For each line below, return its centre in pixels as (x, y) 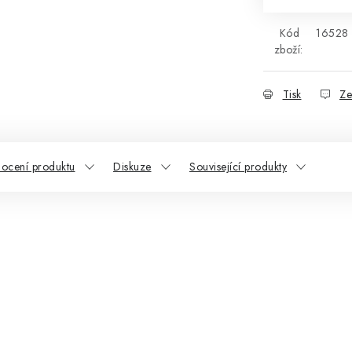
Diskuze (132, 167)
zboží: (288, 49)
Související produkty (238, 167)
